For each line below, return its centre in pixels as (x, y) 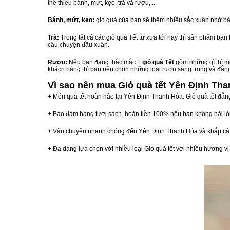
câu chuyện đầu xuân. (79, 45)
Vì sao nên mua (83, 85)
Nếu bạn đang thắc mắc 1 (105, 62)
